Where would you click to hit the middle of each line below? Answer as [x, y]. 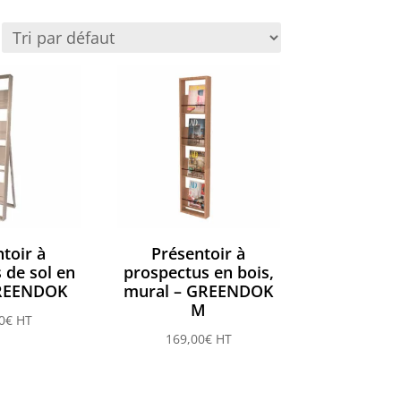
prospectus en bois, [198, 273]
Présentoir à [199, 254]
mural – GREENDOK [199, 291]
